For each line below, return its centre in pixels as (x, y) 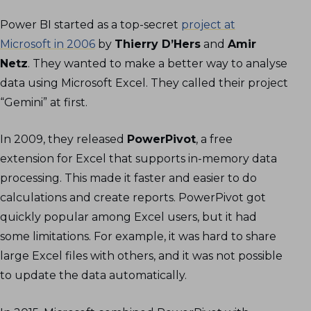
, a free (214, 140)
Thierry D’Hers (158, 44)
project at (208, 24)
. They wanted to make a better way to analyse (158, 63)
